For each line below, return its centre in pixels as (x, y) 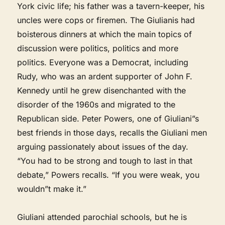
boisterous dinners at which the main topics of (105, 34)
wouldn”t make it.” (52, 189)
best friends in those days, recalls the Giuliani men (112, 132)
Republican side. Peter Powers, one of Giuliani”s (108, 118)
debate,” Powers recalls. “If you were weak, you (108, 175)
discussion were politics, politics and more (98, 48)
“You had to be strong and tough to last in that (105, 160)
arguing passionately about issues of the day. (103, 146)
